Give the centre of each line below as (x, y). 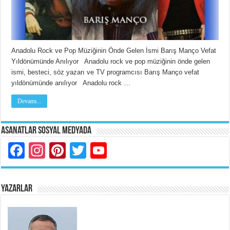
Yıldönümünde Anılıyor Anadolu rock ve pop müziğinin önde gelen (111, 62)
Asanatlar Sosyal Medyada (46, 131)
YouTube (140, 151)
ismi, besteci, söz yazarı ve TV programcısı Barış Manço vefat (106, 72)
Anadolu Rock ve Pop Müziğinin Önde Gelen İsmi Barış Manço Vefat (114, 51)
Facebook (61, 151)
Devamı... (30, 101)
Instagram (82, 151)
